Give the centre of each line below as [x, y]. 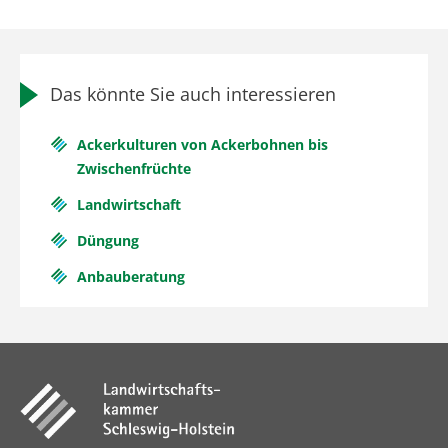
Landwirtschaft [129, 204]
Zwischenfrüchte [134, 168]
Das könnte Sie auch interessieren [193, 94]
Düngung [108, 240]
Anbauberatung [131, 276]
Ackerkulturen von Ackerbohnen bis [202, 144]
